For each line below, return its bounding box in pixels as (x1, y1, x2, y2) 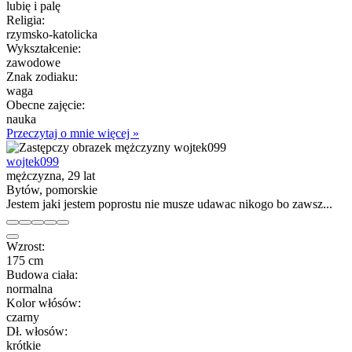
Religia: (6, 13, 45, 27)
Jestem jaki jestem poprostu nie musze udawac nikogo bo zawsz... (6, 196, 332, 211)
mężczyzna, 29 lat (6, 168, 95, 182)
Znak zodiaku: (6, 69, 78, 83)
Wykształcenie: (6, 41, 81, 55)
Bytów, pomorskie (6, 182, 97, 196)
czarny (6, 310, 39, 324)
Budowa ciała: (6, 267, 78, 281)
